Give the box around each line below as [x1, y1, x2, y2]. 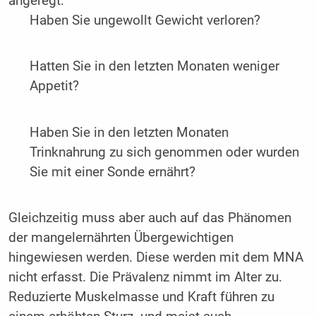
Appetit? [29, 78, 79, 95]
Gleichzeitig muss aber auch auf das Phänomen [8, 210, 291, 226]
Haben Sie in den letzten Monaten [29, 124, 229, 140]
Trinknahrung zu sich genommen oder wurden [29, 144, 299, 160]
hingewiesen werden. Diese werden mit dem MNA [8, 250, 303, 266]
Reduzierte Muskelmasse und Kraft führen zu [8, 289, 274, 305]
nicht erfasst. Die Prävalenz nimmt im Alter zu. [8, 269, 282, 286]
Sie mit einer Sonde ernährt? [29, 164, 195, 180]
